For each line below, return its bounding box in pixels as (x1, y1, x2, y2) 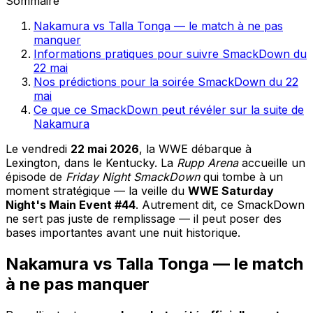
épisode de (6, 169, 66, 184)
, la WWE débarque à (139, 141, 252, 156)
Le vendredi (6, 141, 71, 156)
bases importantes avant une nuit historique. (6, 225, 240, 240)
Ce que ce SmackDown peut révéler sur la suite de (34, 102, 304, 117)
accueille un (238, 155, 305, 170)
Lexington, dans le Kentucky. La (6, 155, 177, 170)
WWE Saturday (188, 183, 274, 198)
